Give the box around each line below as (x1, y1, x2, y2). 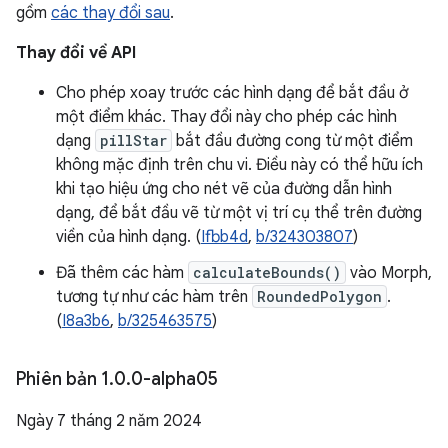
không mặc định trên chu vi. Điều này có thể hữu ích (56, 155, 423, 175)
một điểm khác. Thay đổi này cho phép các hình (56, 107, 397, 127)
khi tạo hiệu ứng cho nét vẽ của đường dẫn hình (56, 179, 392, 199)
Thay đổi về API (16, 43, 136, 63)
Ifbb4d (201, 227, 248, 247)
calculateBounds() (193, 263, 341, 282)
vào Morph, (346, 263, 432, 283)
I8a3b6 (62, 311, 110, 331)
